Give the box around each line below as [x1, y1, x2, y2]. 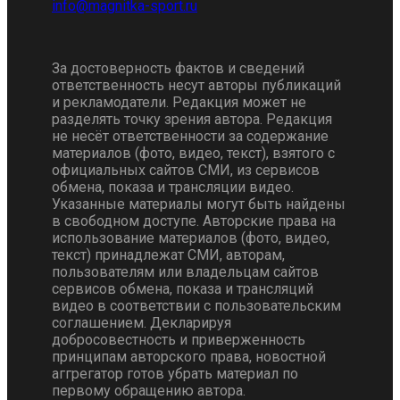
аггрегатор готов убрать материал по [52, 365, 298, 383]
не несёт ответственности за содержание [52, 128, 329, 146]
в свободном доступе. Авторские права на [52, 212, 336, 230]
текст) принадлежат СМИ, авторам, [52, 246, 285, 264]
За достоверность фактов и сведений [52, 60, 304, 78]
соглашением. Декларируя [52, 314, 231, 332]
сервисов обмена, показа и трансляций [52, 280, 313, 298]
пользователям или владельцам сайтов [52, 263, 319, 281]
